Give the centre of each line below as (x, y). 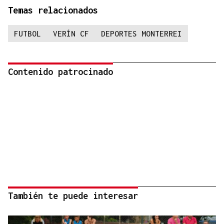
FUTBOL (27, 34)
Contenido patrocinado (60, 72)
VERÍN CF (71, 34)
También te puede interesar (73, 196)
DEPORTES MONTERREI (141, 34)
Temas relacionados (53, 10)
